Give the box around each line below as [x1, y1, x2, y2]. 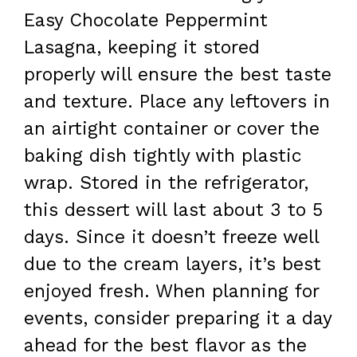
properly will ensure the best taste [24, 63, 331, 85]
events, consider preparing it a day [24, 307, 331, 329]
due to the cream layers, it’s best [24, 253, 321, 275]
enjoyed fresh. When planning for [24, 280, 319, 302]
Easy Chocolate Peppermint [24, 9, 268, 31]
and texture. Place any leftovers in [24, 90, 330, 112]
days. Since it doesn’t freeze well [24, 226, 319, 248]
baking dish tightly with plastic [24, 144, 302, 167]
